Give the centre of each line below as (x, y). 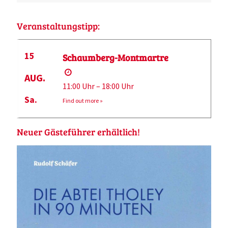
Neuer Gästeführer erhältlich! (78, 132)
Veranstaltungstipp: (58, 26)
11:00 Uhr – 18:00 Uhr (98, 86)
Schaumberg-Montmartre (115, 58)
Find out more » (82, 101)
